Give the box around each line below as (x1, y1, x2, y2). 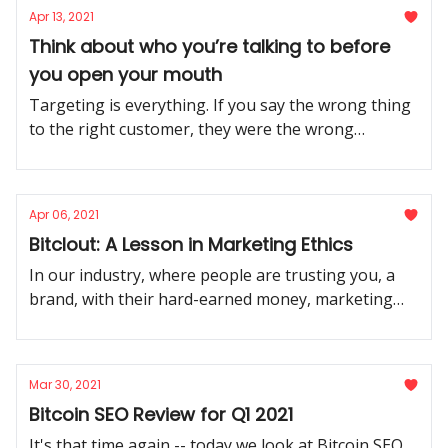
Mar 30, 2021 (29, 376, 101, 393)
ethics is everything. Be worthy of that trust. (29, 312, 357, 334)
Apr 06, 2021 (29, 206, 99, 223)
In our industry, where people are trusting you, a (29, 264, 395, 286)
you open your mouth (29, 62, 222, 87)
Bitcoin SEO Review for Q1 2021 (29, 402, 293, 427)
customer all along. (29, 142, 171, 164)
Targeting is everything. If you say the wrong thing (29, 94, 411, 116)
